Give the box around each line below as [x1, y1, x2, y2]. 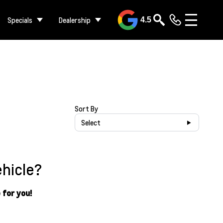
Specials [7, 15, 32, 24]
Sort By [74, 104, 98, 113]
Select [81, 118, 101, 127]
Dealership [59, 15, 91, 24]
